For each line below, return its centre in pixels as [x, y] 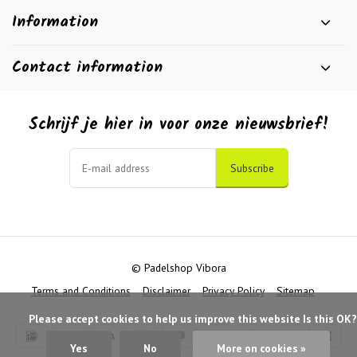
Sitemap [295, 291]
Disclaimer [166, 291]
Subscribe [252, 168]
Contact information [87, 68]
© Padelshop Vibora [178, 268]
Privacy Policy [233, 291]
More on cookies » [261, 348]
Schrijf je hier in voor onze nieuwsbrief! [178, 125]
